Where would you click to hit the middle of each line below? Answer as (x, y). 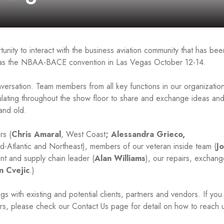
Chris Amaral (36, 134)
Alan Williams (120, 158)
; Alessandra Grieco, (145, 134)
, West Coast (83, 134)
